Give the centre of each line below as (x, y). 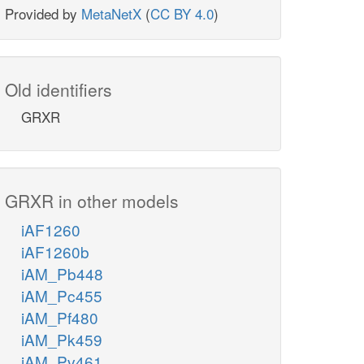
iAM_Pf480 (60, 318)
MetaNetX (111, 14)
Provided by (43, 14)
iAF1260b (55, 252)
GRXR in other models (92, 201)
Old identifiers (58, 90)
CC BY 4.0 (182, 14)
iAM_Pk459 (62, 340)
